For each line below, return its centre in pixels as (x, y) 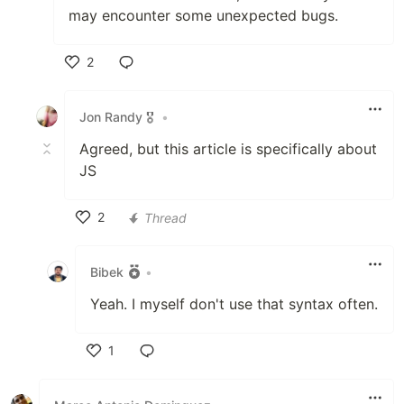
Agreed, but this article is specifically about (228, 149)
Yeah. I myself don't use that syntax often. (234, 304)
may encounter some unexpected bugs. (203, 16)
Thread (165, 217)
